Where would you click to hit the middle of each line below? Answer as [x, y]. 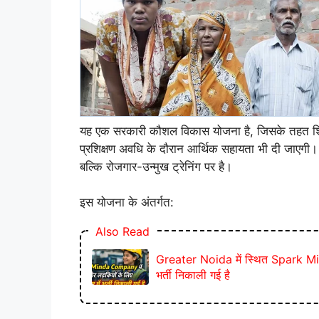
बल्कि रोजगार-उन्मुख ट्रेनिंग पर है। [156, 166]
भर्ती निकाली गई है [193, 274]
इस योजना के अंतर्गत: [127, 203]
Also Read [122, 231]
